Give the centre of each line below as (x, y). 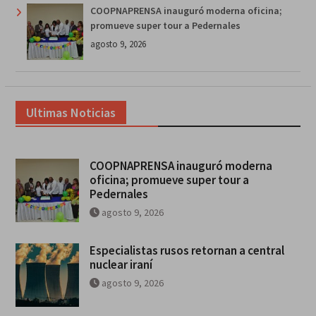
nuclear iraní (121, 265)
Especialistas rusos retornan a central (187, 251)
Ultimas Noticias (71, 113)
